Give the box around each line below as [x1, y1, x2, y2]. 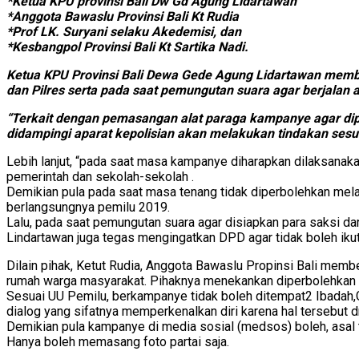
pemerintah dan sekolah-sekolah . [6, 168, 194, 184]
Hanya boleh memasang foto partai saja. [6, 333, 229, 349]
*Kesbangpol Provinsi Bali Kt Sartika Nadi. [6, 38, 248, 54]
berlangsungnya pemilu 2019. [6, 199, 170, 215]
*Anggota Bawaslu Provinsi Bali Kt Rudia [6, 8, 239, 24]
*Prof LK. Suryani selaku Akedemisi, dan [6, 23, 241, 39]
